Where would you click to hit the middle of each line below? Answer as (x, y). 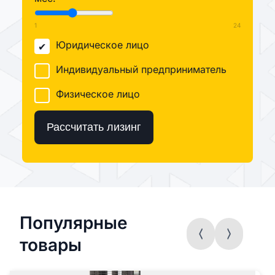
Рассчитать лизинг (94, 127)
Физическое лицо (98, 94)
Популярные (74, 223)
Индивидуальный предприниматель (141, 69)
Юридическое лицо (103, 45)
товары (51, 245)
